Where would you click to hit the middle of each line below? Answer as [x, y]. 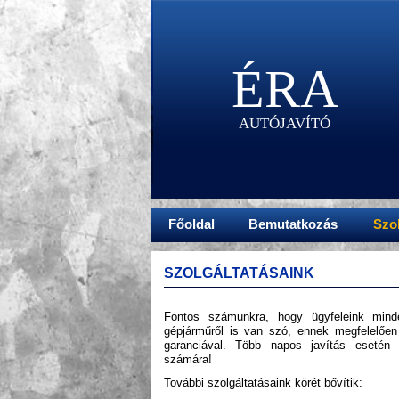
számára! [188, 359]
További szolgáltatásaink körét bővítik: [263, 383]
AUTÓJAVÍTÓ [285, 123]
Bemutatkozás [293, 224]
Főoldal [191, 224]
